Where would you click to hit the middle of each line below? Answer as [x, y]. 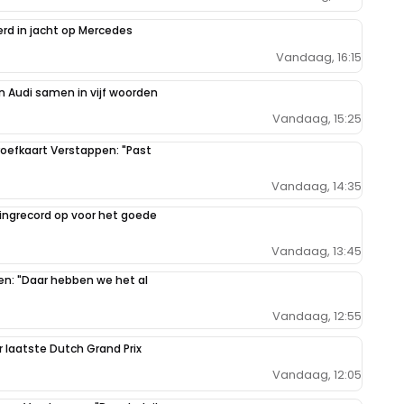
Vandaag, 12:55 [317, 316]
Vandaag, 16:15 [319, 57]
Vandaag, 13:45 [317, 251]
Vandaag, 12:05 [317, 374]
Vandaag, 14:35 [317, 186]
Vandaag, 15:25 [317, 118]
